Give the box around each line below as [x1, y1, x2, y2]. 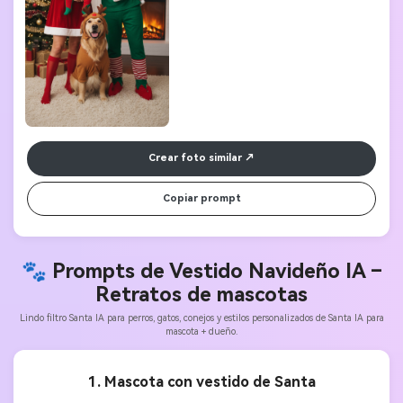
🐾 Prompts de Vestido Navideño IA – [21, 259, 382, 283]
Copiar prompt [162, 193, 241, 205]
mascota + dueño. [166, 326, 237, 337]
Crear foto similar [148, 152, 242, 165]
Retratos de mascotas [95, 282, 308, 307]
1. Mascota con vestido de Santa [87, 372, 316, 390]
